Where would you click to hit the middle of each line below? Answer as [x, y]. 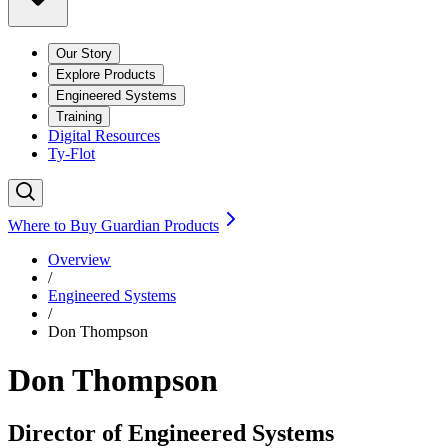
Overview [79, 259]
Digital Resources [104, 135]
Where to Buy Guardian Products [113, 225]
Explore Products [106, 74]
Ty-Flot [71, 153]
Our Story [84, 53]
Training [79, 116]
